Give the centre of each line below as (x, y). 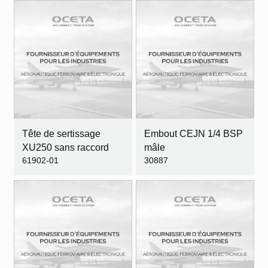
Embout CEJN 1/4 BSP (194, 134)
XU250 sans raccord (66, 147)
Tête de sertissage (61, 134)
